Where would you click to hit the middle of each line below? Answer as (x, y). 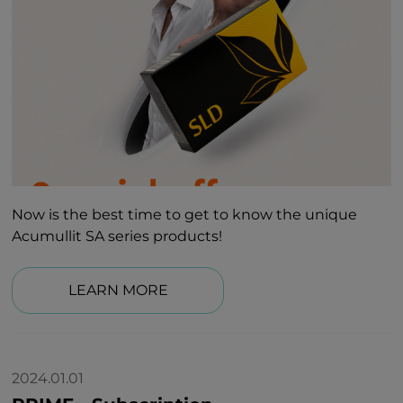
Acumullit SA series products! (117, 236)
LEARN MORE (118, 290)
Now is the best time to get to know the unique (185, 214)
